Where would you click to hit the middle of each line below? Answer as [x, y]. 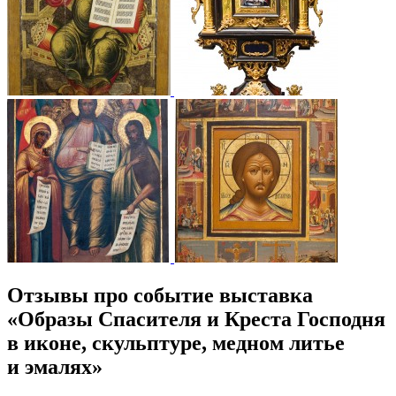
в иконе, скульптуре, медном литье [176, 343]
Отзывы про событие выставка [160, 296]
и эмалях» [55, 367]
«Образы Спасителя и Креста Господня [196, 320]
